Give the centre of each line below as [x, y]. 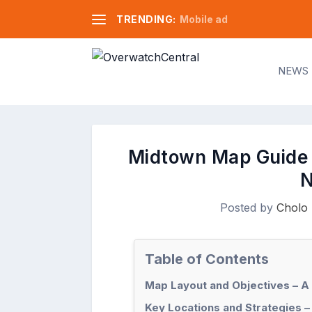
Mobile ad [203, 19]
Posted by [248, 207]
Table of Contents [207, 259]
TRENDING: [146, 19]
